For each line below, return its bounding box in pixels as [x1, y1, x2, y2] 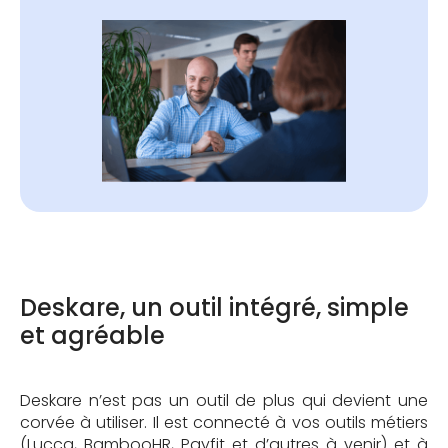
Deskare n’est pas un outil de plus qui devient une [20, 389, 428, 413]
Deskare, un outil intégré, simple [20, 291, 409, 325]
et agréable [20, 319, 165, 353]
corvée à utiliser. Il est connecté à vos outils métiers [20, 411, 428, 435]
